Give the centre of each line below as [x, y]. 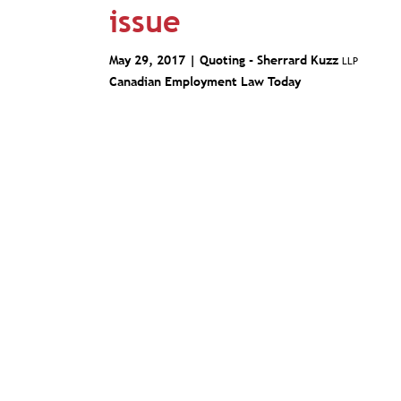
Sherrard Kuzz [299, 60]
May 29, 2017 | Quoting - [183, 60]
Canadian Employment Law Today [205, 81]
